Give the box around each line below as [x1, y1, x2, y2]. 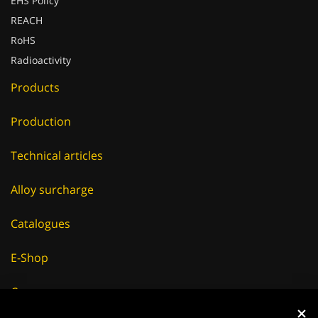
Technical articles [11, 148, 103, 163]
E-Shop [11, 250, 48, 265]
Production [11, 114, 71, 129]
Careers [11, 284, 53, 300]
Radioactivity [11, 53, 71, 67]
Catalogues [11, 216, 70, 231]
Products [11, 79, 60, 95]
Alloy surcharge [11, 182, 94, 197]
